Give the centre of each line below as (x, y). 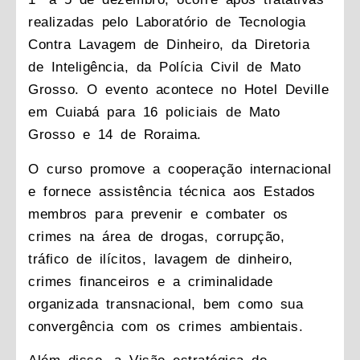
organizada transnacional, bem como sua (166, 304)
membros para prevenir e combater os (158, 214)
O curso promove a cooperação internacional (180, 169)
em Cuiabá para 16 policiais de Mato (154, 112)
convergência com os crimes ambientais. (166, 326)
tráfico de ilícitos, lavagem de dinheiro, (161, 259)
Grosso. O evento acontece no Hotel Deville (178, 90)
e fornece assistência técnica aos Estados (172, 191)
